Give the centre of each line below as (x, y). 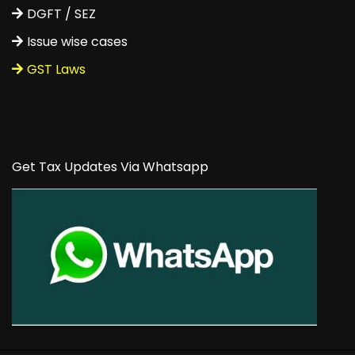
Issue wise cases (77, 41)
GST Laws (56, 69)
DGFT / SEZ (61, 13)
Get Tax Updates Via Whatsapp (110, 166)
